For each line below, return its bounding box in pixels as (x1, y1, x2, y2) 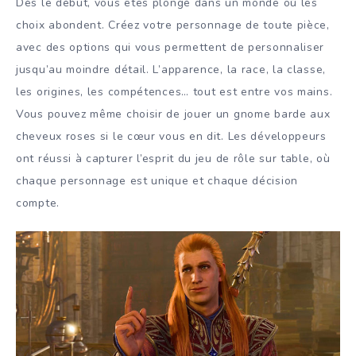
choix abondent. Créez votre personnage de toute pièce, (16, 17, 330, 33)
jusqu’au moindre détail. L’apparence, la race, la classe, (16, 62, 326, 78)
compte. (16, 195, 60, 211)
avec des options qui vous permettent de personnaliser (16, 40, 325, 56)
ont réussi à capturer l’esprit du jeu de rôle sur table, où (16, 151, 331, 167)
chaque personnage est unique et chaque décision (16, 173, 298, 189)
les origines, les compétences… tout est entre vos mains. (16, 84, 333, 100)
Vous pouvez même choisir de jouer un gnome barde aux (16, 106, 331, 122)
